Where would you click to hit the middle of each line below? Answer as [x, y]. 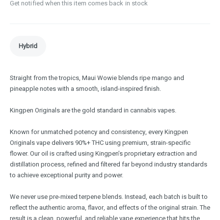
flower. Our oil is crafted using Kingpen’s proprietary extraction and [103, 154]
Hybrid [28, 46]
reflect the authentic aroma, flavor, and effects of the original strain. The [110, 208]
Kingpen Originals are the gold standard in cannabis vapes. [93, 110]
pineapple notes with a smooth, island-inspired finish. [85, 89]
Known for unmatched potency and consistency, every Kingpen [99, 132]
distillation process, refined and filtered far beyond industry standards [109, 165]
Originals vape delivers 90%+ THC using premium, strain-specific [100, 143]
